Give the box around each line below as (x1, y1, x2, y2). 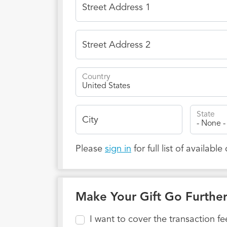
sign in (105, 144, 131, 154)
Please (75, 144, 105, 154)
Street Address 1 (82, 3, 150, 13)
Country (82, 73, 110, 81)
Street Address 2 (82, 41, 150, 50)
